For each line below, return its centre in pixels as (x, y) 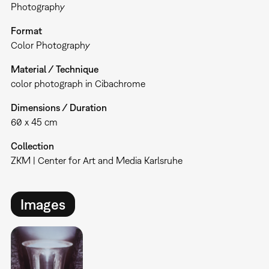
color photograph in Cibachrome (78, 84)
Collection (32, 146)
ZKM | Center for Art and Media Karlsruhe (96, 161)
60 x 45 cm (34, 122)
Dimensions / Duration (59, 108)
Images (43, 204)
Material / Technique (54, 69)
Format (26, 31)
